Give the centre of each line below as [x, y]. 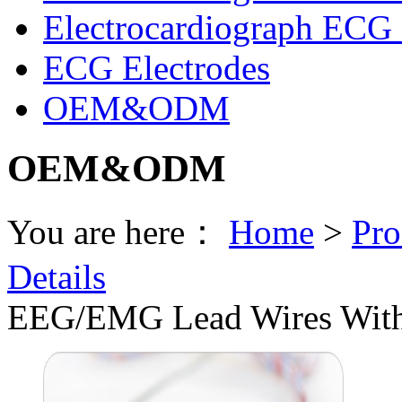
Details [57, 276]
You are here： [118, 232]
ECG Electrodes [157, 67]
